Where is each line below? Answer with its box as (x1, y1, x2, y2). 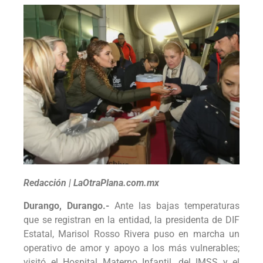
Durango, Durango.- (23, 200, 114, 211)
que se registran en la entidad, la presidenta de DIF (23, 214, 240, 225)
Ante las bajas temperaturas (114, 200, 240, 211)
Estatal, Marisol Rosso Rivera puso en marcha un (23, 228, 240, 240)
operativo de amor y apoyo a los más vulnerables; (23, 242, 240, 254)
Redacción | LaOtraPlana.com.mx (23, 177, 159, 189)
